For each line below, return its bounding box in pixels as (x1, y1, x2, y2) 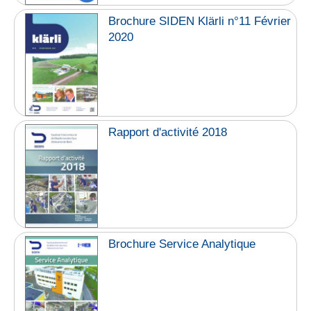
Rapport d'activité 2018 (108, 126, 228, 140)
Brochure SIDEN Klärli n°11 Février (108, 15, 292, 28)
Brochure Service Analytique (108, 237, 256, 251)
